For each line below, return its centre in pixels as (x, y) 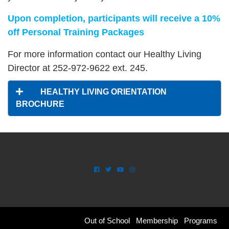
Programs (201, 221)
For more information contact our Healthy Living (105, 54)
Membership (157, 221)
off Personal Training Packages (76, 32)
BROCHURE (40, 104)
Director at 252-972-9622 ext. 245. (78, 68)
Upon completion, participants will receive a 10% (114, 18)
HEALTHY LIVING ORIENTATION (104, 92)
